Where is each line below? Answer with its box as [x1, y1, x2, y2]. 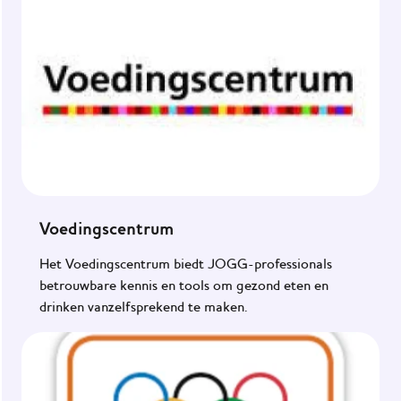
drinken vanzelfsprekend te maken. [39, 298, 248, 315]
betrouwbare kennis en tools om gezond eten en [39, 277, 328, 294]
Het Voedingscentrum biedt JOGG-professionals [39, 255, 332, 272]
